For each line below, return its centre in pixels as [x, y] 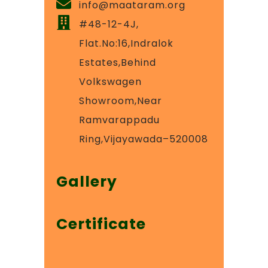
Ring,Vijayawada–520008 [144, 139]
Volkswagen [111, 81]
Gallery [87, 181]
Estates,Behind [118, 62]
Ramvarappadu [120, 120]
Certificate [101, 224]
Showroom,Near [121, 100]
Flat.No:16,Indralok [127, 43]
